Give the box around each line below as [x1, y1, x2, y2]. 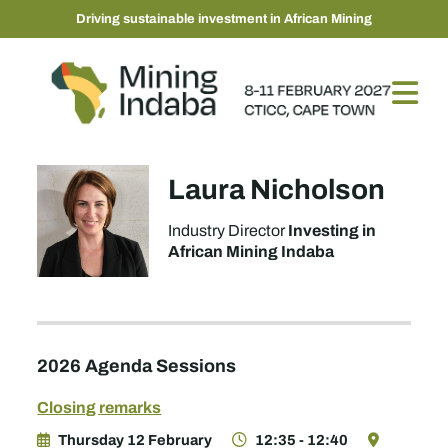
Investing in [288, 218, 377, 242]
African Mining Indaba [168, 239, 335, 263]
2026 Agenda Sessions [37, 352, 237, 379]
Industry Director [168, 219, 286, 242]
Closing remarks [37, 395, 162, 419]
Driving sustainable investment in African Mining [76, 9, 372, 28]
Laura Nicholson [168, 168, 386, 210]
